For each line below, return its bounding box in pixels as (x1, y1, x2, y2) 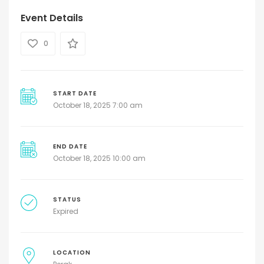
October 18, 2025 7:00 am (52, 100, 143, 111)
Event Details (21, 11, 83, 25)
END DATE (52, 143, 87, 151)
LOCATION (52, 249, 91, 257)
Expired (52, 206, 78, 217)
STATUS (52, 196, 81, 204)
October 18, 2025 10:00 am (52, 153, 146, 164)
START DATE (52, 90, 97, 98)
